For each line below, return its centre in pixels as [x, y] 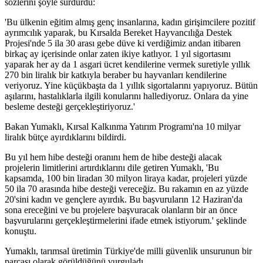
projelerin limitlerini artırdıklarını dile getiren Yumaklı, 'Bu [112, 168]
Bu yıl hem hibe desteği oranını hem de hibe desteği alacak [113, 157]
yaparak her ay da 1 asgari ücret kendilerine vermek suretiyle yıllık [127, 65]
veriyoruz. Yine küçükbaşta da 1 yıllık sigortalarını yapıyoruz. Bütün [131, 86]
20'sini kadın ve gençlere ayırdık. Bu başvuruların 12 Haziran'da [124, 200]
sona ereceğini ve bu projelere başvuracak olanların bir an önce [121, 210]
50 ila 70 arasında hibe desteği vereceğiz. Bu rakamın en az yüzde [127, 189]
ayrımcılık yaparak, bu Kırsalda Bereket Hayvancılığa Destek [118, 33]
